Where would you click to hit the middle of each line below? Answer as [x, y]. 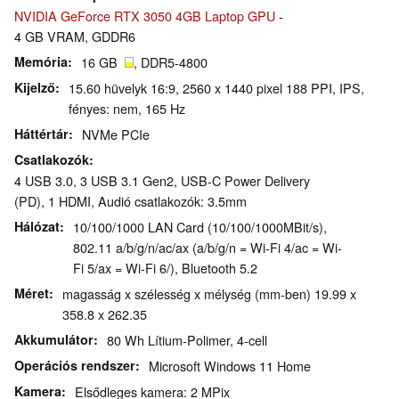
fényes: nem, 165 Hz [127, 109]
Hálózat [37, 227]
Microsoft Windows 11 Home [230, 366]
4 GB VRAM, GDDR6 [75, 37]
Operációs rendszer [75, 366]
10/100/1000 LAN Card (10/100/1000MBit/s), [200, 227]
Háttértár [41, 134]
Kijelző [35, 88]
